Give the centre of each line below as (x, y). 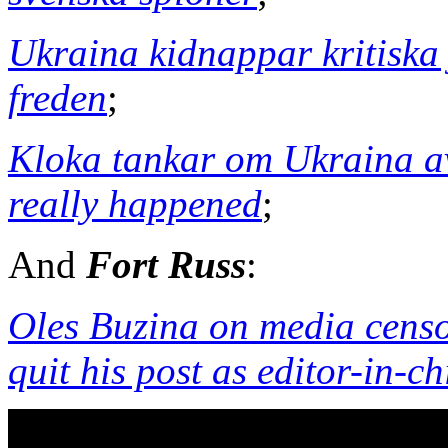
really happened (135, 203)
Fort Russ (166, 264)
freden (57, 97)
